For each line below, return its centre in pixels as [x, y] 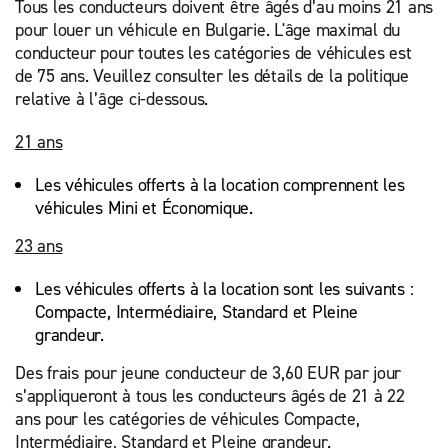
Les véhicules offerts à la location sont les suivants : [224, 289]
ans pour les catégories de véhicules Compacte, [187, 419]
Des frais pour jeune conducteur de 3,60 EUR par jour [208, 373]
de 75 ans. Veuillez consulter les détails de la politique [212, 76]
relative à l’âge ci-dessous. [114, 99]
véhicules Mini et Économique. [149, 208]
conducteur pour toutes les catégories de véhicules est [213, 53]
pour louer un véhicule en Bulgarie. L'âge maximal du [207, 30]
